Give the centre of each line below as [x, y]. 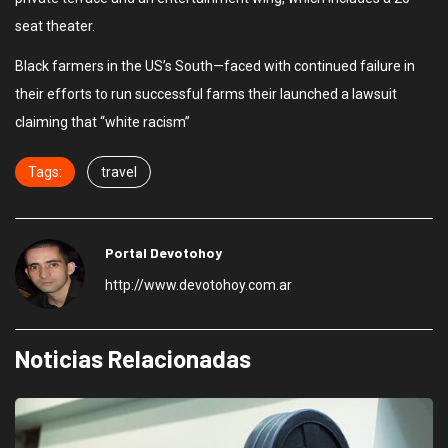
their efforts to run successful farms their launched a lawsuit [206, 94]
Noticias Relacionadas [133, 359]
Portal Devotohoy [163, 253]
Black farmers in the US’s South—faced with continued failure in [215, 66]
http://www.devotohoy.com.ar [198, 285]
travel [119, 172]
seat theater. [55, 26]
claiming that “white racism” [102, 122]
